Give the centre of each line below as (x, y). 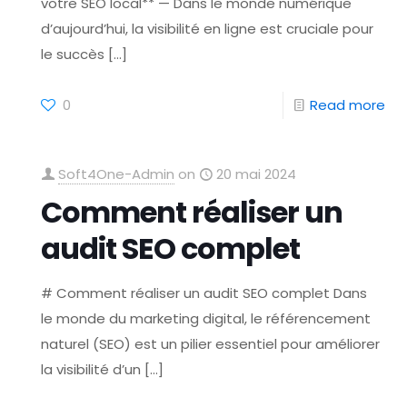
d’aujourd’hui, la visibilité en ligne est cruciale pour (208, 29)
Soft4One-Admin (117, 174)
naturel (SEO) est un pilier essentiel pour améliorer (211, 344)
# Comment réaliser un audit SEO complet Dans (204, 293)
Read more (347, 105)
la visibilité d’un (91, 369)
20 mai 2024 (257, 174)
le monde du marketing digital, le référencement (206, 318)
